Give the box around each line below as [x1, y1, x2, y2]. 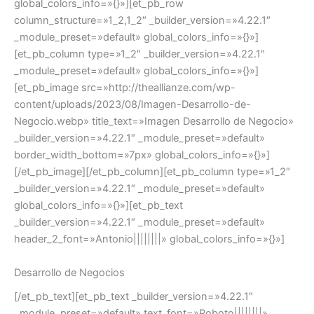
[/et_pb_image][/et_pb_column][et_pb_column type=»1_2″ [14, 165, 290, 179]
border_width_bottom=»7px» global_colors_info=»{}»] [14, 149, 270, 162]
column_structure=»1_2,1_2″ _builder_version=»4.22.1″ [14, 14, 271, 27]
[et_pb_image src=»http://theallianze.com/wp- [14, 81, 235, 95]
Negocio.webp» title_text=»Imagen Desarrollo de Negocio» [14, 115, 294, 128]
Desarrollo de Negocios [14, 266, 125, 279]
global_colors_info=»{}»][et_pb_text [14, 199, 183, 212]
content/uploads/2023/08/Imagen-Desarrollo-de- [14, 98, 251, 111]
